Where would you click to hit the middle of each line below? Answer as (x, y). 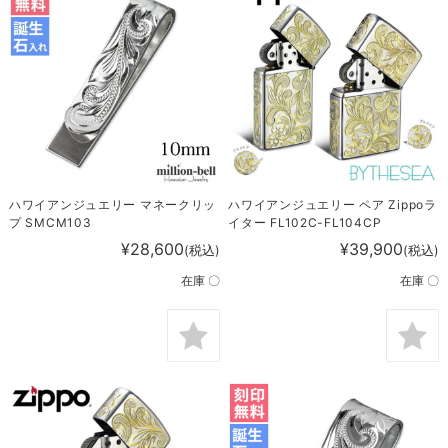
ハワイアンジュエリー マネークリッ (112, 204)
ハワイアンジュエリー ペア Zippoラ (332, 204)
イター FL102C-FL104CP (305, 222)
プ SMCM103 (50, 222)
